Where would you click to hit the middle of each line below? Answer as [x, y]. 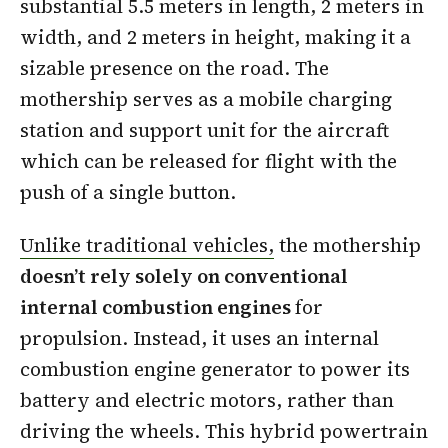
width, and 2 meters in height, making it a [215, 36]
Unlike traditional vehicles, [147, 245]
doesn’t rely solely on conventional [184, 276]
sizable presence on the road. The [174, 67]
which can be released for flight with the [208, 160]
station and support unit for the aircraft [204, 129]
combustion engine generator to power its [215, 369]
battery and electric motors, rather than [207, 400]
